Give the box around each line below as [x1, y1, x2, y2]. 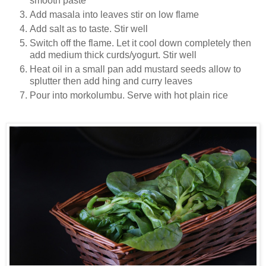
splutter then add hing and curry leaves [30, 76, 195, 87]
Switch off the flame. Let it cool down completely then [30, 38, 251, 49]
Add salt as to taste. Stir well [30, 24, 148, 34]
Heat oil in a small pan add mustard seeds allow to [30, 64, 241, 75]
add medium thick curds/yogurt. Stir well [30, 50, 197, 61]
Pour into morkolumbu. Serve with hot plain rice [30, 90, 228, 101]
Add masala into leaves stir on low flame [30, 9, 201, 20]
